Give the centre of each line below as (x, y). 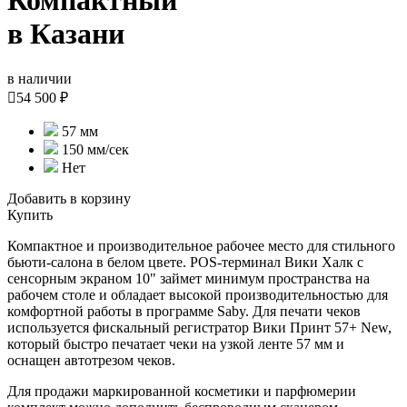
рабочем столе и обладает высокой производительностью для (198, 294)
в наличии (40, 78)
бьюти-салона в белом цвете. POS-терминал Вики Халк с (185, 262)
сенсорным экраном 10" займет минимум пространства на (189, 278)
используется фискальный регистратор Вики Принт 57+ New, (199, 327)
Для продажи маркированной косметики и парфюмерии (182, 391)
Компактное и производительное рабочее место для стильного (201, 245)
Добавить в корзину (69, 198)
